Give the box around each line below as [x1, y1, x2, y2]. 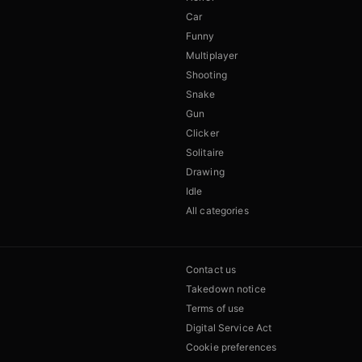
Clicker [186, 127, 219, 140]
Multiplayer [186, 49, 238, 62]
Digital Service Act [186, 322, 272, 335]
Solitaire [186, 146, 225, 159]
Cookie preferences [186, 341, 277, 354]
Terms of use [186, 302, 245, 315]
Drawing [186, 166, 225, 179]
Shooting [186, 69, 227, 82]
